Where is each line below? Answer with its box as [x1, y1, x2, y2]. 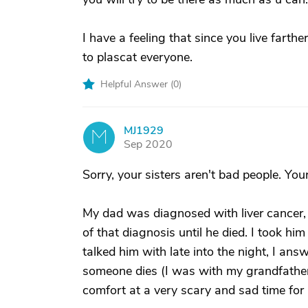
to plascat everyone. [82, 49, 192, 65]
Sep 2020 [124, 137, 173, 152]
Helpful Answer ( [100, 78, 173, 91]
